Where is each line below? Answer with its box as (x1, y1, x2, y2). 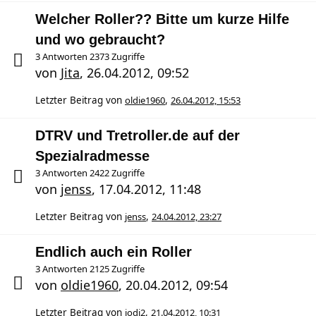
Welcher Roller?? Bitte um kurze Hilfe (35, 11, 289, 27)
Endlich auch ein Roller (35, 244, 192, 260)
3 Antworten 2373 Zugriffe (35, 50, 145, 63)
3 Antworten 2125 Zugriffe (35, 262, 145, 275)
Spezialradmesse (35, 148, 150, 164)
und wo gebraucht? (35, 32, 165, 47)
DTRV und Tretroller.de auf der (35, 128, 240, 143)
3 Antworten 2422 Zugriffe (35, 166, 145, 179)
